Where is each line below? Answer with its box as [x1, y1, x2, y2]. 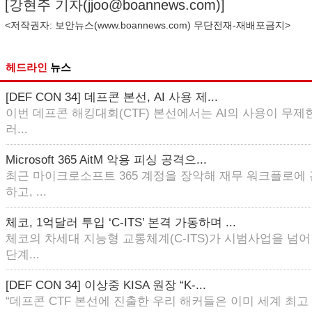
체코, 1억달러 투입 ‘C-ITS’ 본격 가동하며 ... [6, 216, 236, 229]
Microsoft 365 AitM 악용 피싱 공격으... [6, 153, 207, 166]
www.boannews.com [97, 19, 187, 31]
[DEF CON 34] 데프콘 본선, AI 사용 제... [6, 91, 218, 104]
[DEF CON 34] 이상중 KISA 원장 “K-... [6, 279, 206, 292]
